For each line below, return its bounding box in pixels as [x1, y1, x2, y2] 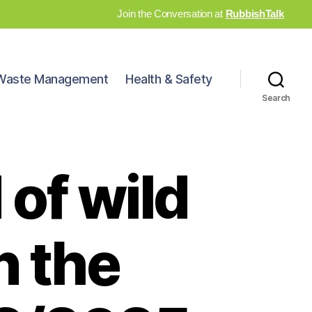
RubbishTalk [225, 8, 284, 19]
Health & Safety [125, 72, 212, 87]
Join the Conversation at [117, 8, 226, 19]
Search [261, 92, 291, 103]
